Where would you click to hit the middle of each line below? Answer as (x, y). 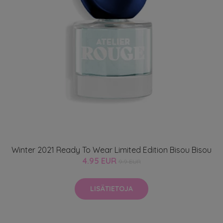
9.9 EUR (129, 162)
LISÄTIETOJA (111, 189)
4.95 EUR (100, 161)
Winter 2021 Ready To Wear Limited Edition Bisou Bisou (111, 150)
